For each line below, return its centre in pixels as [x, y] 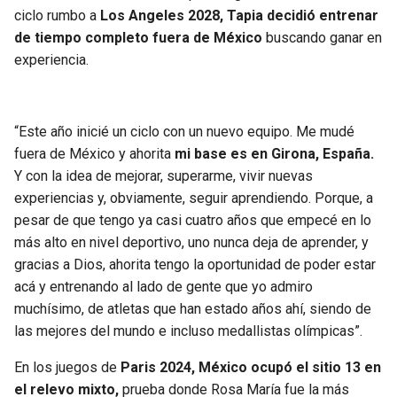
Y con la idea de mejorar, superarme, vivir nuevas [163, 176]
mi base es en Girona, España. [274, 154]
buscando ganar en [322, 38]
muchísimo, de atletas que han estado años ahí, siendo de [193, 309]
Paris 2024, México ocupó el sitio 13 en [251, 368]
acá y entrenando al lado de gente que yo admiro [163, 287]
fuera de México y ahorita [94, 154]
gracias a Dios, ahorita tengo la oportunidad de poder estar [195, 265]
